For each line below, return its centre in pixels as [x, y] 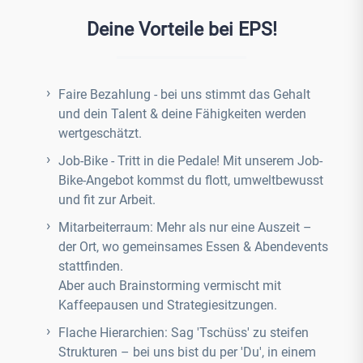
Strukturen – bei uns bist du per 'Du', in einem [187, 352]
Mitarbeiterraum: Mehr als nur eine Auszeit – [185, 227]
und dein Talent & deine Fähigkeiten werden [182, 114]
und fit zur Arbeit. [107, 200]
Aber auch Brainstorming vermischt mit [170, 286]
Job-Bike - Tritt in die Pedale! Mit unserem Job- [190, 161]
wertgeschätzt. [100, 133]
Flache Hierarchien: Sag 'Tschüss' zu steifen [184, 333]
